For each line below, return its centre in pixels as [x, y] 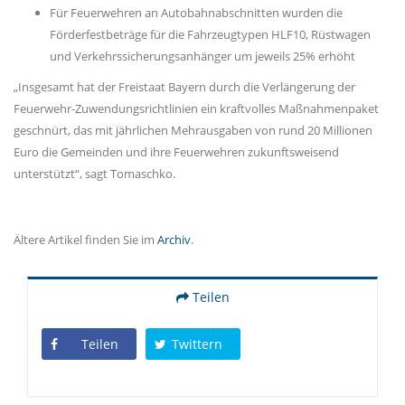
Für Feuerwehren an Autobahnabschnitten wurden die [196, 13]
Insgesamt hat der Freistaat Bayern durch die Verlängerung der [184, 87]
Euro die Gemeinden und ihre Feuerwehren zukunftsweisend [176, 152]
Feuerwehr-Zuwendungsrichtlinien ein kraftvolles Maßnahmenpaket [196, 109]
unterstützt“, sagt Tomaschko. [94, 174]
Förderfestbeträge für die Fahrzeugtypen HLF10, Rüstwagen [210, 35]
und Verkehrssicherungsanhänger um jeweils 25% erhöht [202, 57]
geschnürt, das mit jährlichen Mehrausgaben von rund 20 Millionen [193, 131]
